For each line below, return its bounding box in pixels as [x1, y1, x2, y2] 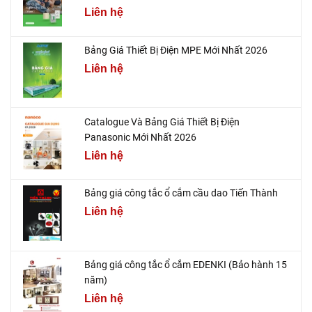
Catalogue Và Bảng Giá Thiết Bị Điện [84, 116, 240, 127]
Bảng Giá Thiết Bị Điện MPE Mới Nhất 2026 [84, 45, 267, 56]
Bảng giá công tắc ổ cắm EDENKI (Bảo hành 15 [84, 258, 287, 270]
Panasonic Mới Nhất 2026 [84, 131, 196, 143]
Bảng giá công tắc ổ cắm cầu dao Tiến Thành [84, 187, 278, 199]
